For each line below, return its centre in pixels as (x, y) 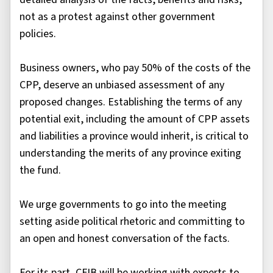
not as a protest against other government (117, 17)
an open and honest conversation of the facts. (127, 239)
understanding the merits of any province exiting (130, 154)
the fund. (41, 171)
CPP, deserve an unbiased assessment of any (122, 85)
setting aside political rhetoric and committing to (132, 222)
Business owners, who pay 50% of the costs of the (135, 68)
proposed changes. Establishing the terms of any (131, 102)
